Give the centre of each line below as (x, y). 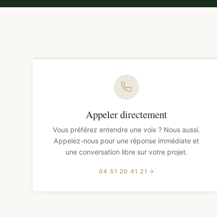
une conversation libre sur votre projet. (127, 152)
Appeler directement (127, 115)
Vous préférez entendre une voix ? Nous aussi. (127, 130)
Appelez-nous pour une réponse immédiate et (127, 141)
